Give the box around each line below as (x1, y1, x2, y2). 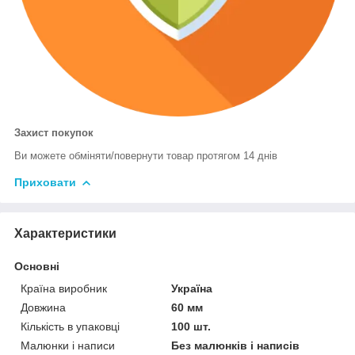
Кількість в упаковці (21, 319, 120, 333)
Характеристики (14, 226, 116, 240)
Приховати (14, 175, 76, 189)
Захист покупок (14, 126, 94, 139)
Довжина (21, 300, 66, 314)
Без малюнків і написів (171, 338, 300, 352)
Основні (14, 259, 59, 273)
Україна (171, 281, 213, 295)
